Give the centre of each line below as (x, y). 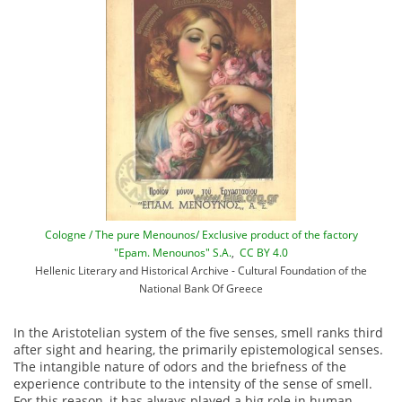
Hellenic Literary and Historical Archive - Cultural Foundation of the (201, 271)
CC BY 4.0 (264, 253)
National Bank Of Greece (201, 288)
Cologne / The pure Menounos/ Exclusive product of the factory (201, 235)
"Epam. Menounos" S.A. (173, 253)
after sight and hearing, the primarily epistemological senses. (198, 350)
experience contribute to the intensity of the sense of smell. (193, 384)
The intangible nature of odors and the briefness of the (180, 367)
